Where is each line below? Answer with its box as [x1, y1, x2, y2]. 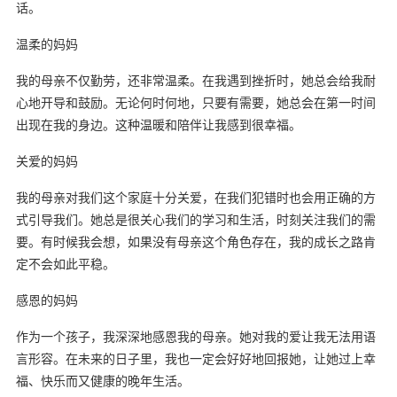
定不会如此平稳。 [15, 254, 115, 272]
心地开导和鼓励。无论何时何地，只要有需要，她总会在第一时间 [15, 93, 376, 111]
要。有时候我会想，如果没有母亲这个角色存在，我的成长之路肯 [15, 232, 376, 250]
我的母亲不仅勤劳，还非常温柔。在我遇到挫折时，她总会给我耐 [15, 71, 376, 89]
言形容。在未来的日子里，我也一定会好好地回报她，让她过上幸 [15, 349, 376, 367]
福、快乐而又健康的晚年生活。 [15, 371, 190, 389]
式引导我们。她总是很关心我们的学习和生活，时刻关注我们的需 [15, 210, 376, 228]
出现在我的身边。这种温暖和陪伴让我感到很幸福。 [15, 115, 301, 133]
